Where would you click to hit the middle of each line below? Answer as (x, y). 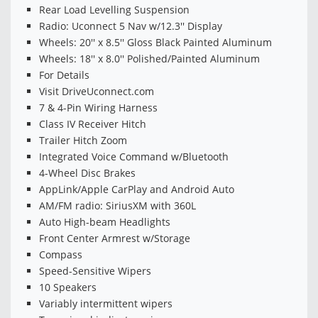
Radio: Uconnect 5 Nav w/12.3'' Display (131, 26)
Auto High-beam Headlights (105, 222)
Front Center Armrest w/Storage (115, 238)
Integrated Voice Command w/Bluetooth (134, 157)
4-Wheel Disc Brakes (87, 173)
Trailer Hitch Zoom (83, 141)
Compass (61, 255)
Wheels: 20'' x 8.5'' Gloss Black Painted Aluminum (155, 43)
